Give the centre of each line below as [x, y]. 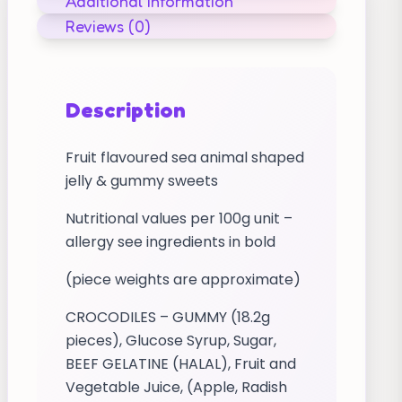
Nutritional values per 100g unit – [179, 218]
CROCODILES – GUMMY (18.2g [168, 317]
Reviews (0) [108, 26]
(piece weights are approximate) [183, 280]
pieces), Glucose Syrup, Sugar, [171, 341]
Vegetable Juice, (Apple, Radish [176, 387]
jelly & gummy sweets [142, 181]
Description [126, 110]
